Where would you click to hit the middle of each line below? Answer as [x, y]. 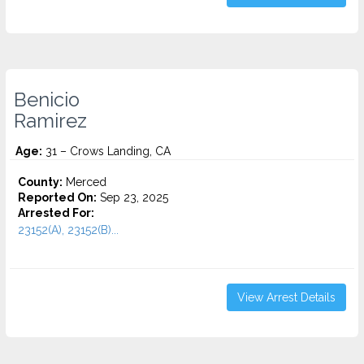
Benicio [47, 100]
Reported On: [57, 197]
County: [40, 182]
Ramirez [50, 121]
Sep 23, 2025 [132, 197]
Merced [84, 182]
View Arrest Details [286, 297]
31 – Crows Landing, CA [106, 151]
